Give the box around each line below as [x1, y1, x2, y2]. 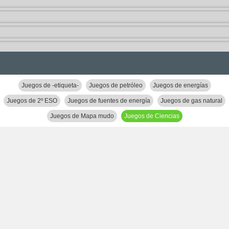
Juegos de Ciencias [124, 112, 179, 120]
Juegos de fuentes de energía [67, 97, 150, 104]
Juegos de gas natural [161, 97, 222, 104]
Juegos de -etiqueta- [21, 82, 79, 89]
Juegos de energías [152, 82, 208, 89]
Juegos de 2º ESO [7, 97, 57, 104]
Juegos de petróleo [88, 82, 143, 89]
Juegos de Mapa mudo [50, 112, 114, 120]
